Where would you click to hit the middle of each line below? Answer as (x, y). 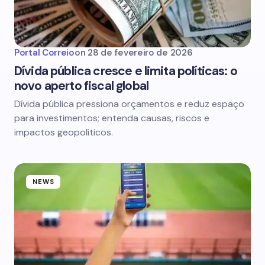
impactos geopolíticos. (64, 132)
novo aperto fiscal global (82, 86)
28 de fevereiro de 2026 (140, 53)
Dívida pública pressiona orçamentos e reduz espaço (129, 104)
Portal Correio (44, 53)
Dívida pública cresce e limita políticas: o (126, 71)
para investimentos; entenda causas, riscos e (112, 118)
